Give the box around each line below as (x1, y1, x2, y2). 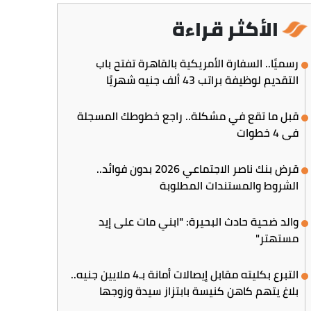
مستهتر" (255, 227, 299, 249)
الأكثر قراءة (172, 10, 279, 47)
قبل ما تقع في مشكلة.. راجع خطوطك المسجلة (77, 105, 299, 126)
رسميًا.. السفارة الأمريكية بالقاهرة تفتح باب (96, 52, 299, 74)
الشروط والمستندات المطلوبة (160, 174, 299, 196)
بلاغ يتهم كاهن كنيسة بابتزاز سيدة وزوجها (99, 280, 299, 301)
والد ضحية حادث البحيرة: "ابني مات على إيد (99, 210, 299, 232)
